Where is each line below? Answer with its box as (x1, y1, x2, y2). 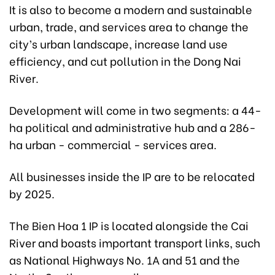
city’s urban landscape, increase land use (9, 35, 228, 52)
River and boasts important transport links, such (9, 234, 260, 251)
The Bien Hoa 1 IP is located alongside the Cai (9, 217, 249, 234)
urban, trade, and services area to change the (9, 18, 249, 35)
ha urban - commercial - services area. (9, 136, 217, 153)
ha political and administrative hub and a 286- (9, 118, 256, 136)
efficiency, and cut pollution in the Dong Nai (9, 52, 241, 69)
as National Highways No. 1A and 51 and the (9, 251, 240, 268)
